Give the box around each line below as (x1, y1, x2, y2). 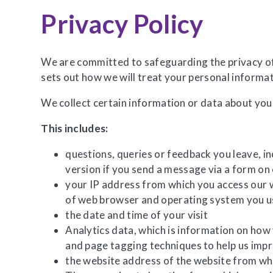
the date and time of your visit (65, 208, 208, 221)
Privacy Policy (41, 8, 204, 39)
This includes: (41, 121, 108, 135)
